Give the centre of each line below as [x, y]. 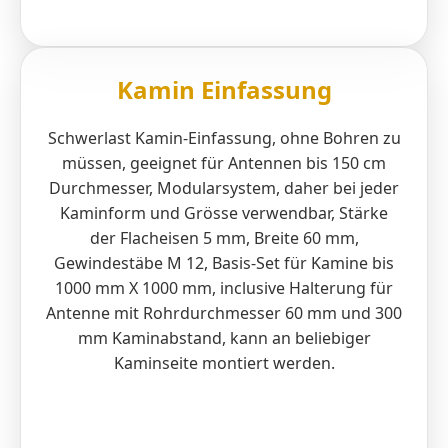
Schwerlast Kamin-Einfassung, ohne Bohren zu [224, 137]
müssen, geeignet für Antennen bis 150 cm [224, 162]
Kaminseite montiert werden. [224, 362]
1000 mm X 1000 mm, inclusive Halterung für [224, 287]
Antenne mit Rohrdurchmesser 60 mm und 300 [224, 312]
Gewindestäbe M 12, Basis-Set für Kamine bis [224, 262]
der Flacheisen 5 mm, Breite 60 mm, [224, 237]
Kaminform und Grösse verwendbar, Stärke [224, 212]
